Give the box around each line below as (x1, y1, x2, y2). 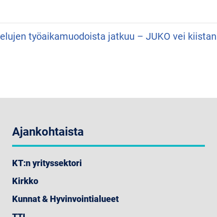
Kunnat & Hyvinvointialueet (12, 194, 119, 204)
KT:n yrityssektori (12, 158, 82, 169)
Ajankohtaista (12, 125, 84, 139)
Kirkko (12, 176, 38, 186)
